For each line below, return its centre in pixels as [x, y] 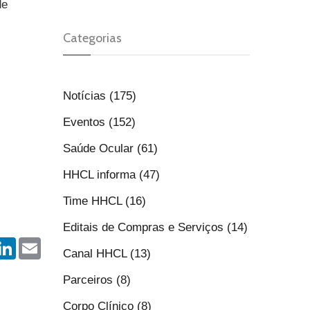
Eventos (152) [99, 122]
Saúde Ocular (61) [110, 148]
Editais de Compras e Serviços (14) [155, 227]
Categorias [92, 38]
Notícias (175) [100, 96]
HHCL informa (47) [111, 175]
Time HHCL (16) [104, 201]
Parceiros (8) [97, 280]
